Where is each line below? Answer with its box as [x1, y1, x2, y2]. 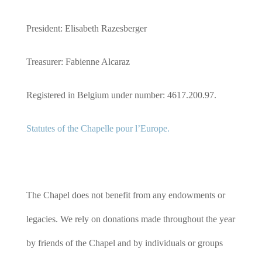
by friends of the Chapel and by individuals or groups [26, 238, 223, 248]
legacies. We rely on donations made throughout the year [26, 214, 235, 224]
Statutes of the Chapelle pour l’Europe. [26, 123, 170, 133]
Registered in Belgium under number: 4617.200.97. [26, 90, 216, 100]
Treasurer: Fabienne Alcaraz [26, 57, 130, 67]
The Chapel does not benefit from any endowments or [26, 190, 225, 200]
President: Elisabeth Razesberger [26, 23, 147, 33]
